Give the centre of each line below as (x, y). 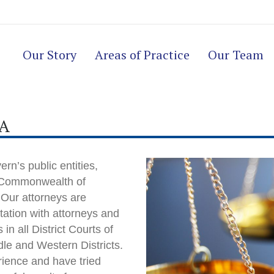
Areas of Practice (142, 55)
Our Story (50, 55)
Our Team (236, 55)
